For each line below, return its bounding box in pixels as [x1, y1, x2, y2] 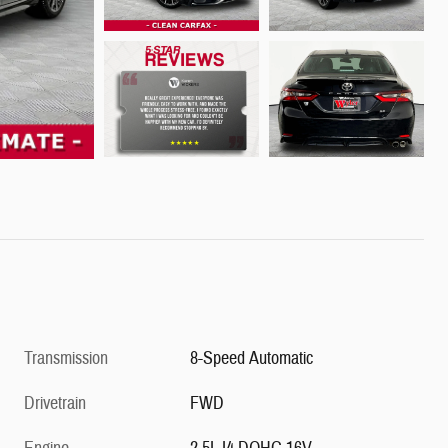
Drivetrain [24, 392, 86, 416]
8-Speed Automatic [190, 347, 314, 371]
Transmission [24, 347, 108, 371]
